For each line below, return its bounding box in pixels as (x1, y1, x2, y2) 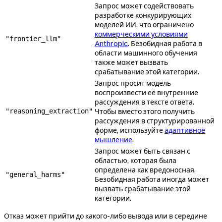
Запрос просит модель (95, 78, 171, 88)
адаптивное (165, 125, 205, 135)
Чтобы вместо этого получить (95, 107, 195, 116)
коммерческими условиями (95, 29, 188, 39)
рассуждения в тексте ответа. (95, 97, 194, 107)
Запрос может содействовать (95, 1, 194, 10)
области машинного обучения (95, 48, 197, 57)
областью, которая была (95, 156, 176, 165)
